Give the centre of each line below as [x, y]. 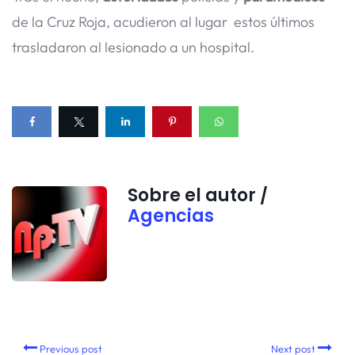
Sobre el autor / [198, 196]
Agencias [171, 216]
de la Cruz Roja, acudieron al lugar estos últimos [163, 21]
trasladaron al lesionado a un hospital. [133, 47]
